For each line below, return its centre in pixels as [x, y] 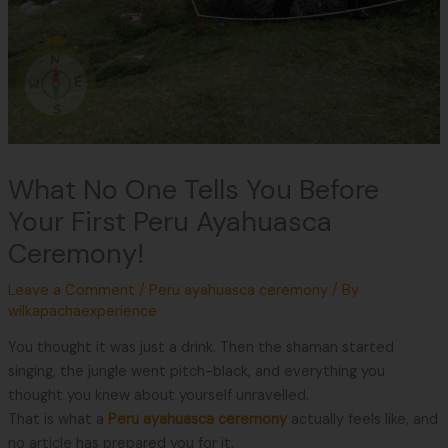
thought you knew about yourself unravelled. [158, 396]
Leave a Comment [71, 290]
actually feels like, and [362, 420]
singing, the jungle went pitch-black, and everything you [196, 372]
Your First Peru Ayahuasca [169, 221]
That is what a [57, 420]
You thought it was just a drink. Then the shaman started [200, 348]
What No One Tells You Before [193, 189]
